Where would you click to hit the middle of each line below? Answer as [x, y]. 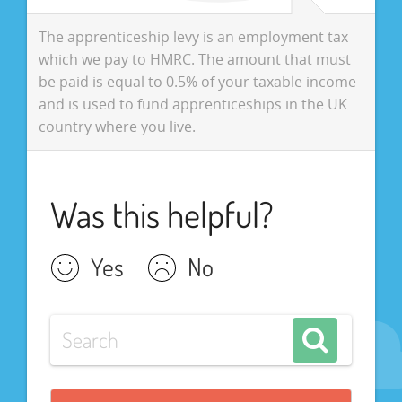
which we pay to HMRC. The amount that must [194, 59]
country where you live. [117, 126]
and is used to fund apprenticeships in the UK [192, 104]
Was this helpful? [162, 215]
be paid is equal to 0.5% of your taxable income [197, 81]
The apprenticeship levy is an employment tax [193, 36]
